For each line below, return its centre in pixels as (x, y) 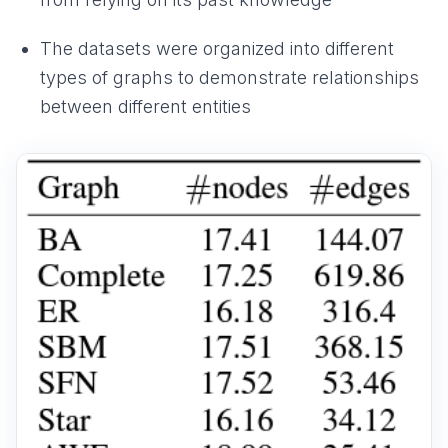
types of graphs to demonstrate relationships (229, 78)
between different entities (145, 107)
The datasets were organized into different (217, 49)
